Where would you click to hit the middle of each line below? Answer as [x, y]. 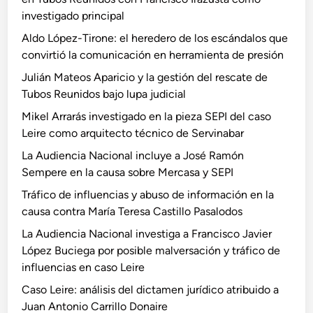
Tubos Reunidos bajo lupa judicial [104, 94]
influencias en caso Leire [83, 267]
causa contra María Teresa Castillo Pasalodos [132, 211]
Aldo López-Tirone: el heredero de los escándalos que [155, 38]
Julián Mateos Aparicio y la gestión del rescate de [145, 77]
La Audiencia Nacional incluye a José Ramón [133, 155]
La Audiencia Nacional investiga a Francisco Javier [147, 234]
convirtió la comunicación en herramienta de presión [153, 55]
